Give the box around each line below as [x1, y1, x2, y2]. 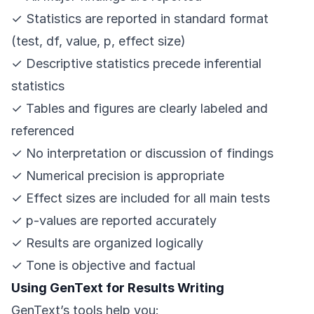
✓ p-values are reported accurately [11, 213, 217, 228]
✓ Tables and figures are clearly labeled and [11, 101, 268, 116]
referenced [11, 123, 74, 139]
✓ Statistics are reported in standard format [11, 11, 268, 27]
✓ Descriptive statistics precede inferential [11, 56, 261, 71]
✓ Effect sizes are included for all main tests [11, 191, 270, 206]
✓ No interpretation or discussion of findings [11, 146, 273, 161]
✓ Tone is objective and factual [11, 258, 196, 273]
